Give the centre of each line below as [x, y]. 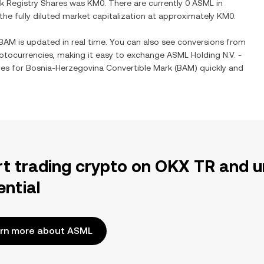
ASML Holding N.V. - [204, 55]
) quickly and [219, 68]
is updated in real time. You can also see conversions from [131, 42]
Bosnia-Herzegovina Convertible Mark [99, 68]
